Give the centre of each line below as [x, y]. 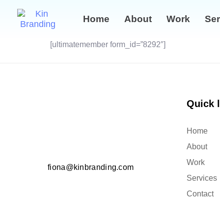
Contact [200, 194]
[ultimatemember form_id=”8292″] [108, 44]
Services [202, 178]
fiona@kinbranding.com [91, 167]
